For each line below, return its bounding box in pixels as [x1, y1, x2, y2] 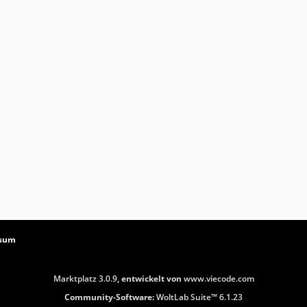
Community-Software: [64, 291, 156, 303]
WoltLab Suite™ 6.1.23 [156, 291, 243, 303]
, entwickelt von [116, 272, 184, 284]
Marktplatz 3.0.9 [53, 272, 117, 284]
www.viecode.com [183, 272, 254, 284]
